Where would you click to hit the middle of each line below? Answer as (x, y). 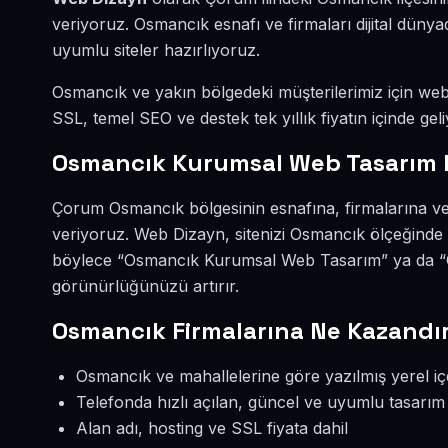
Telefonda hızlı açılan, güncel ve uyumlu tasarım (260, 402)
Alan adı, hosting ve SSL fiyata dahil (212, 428)
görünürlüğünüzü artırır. (145, 286)
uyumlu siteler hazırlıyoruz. (156, 50)
